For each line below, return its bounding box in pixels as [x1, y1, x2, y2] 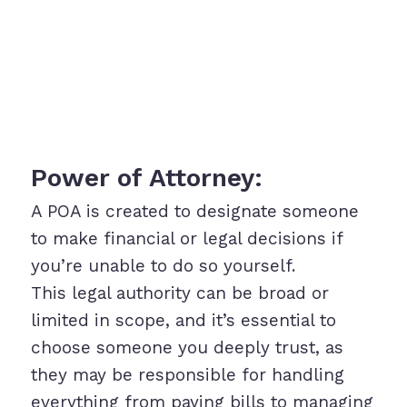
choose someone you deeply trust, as [30, 337, 343, 359]
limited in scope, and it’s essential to [30, 310, 336, 332]
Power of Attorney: [30, 163, 263, 194]
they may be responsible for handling [30, 364, 344, 386]
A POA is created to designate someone [30, 201, 359, 223]
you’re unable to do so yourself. [30, 255, 295, 277]
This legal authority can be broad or [30, 283, 329, 304]
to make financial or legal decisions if [30, 228, 342, 250]
